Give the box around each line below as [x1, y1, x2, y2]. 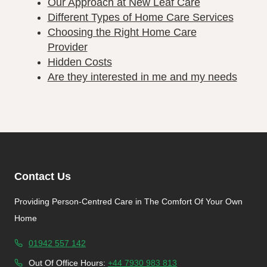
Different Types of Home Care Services [47, 11, 234, 23]
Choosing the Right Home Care [47, 26, 197, 38]
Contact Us [14, 170, 71, 182]
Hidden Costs [47, 56, 112, 68]
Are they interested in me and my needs [47, 71, 237, 83]
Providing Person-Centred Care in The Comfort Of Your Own [14, 197, 243, 206]
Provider [47, 41, 88, 53]
